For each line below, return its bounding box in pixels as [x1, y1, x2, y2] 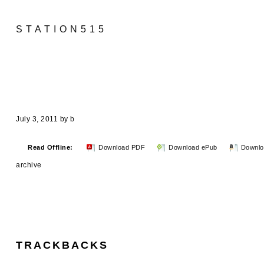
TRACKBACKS [16, 239, 108, 251]
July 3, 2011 [16, 115, 58, 123]
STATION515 [16, 24, 107, 34]
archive [16, 161, 42, 169]
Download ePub [169, 144, 217, 151]
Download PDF [98, 144, 145, 151]
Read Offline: [28, 144, 75, 151]
